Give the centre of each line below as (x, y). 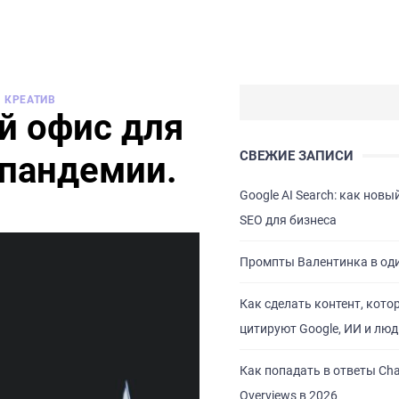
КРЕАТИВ (30, 100)
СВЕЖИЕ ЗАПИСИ (296, 156)
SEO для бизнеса (288, 220)
